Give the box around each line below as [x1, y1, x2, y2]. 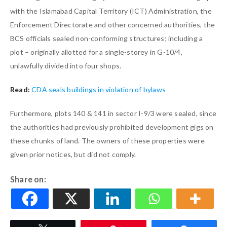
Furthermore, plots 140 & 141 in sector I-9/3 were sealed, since [10, 109, 217, 118]
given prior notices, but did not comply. [10, 150, 136, 159]
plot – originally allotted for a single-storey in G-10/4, [10, 48, 182, 57]
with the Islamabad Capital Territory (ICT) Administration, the [10, 7, 212, 16]
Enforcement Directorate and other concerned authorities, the [10, 20, 215, 29]
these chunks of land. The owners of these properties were [10, 136, 205, 145]
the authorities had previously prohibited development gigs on [10, 123, 214, 132]
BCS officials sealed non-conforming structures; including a [10, 34, 203, 43]
